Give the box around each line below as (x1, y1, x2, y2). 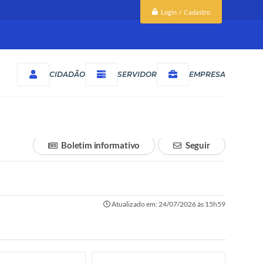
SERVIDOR (117, 69, 157, 79)
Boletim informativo (61, 140, 140, 150)
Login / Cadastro (160, 8, 210, 16)
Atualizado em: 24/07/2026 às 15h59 (110, 200, 225, 208)
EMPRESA (188, 69, 225, 79)
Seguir (185, 140, 210, 150)
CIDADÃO (49, 69, 85, 79)
